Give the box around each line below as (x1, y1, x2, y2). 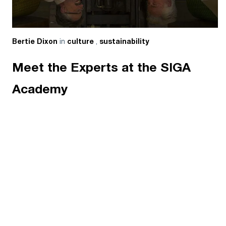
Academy (12, 83, 68, 96)
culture (67, 38, 96, 45)
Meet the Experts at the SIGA (12, 61, 191, 75)
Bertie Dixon (12, 38, 58, 45)
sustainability (99, 38, 149, 45)
